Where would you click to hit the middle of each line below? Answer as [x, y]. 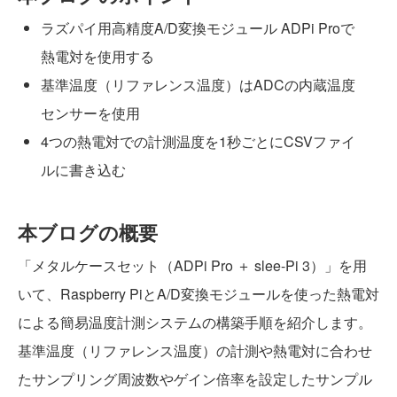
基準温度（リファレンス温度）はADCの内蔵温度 [198, 85]
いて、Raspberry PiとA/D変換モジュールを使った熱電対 [198, 294]
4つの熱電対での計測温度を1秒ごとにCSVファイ [198, 141]
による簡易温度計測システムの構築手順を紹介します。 [195, 322]
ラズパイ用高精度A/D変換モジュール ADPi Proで [198, 28]
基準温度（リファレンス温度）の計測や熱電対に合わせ [195, 350]
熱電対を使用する [97, 56]
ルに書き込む [83, 170]
